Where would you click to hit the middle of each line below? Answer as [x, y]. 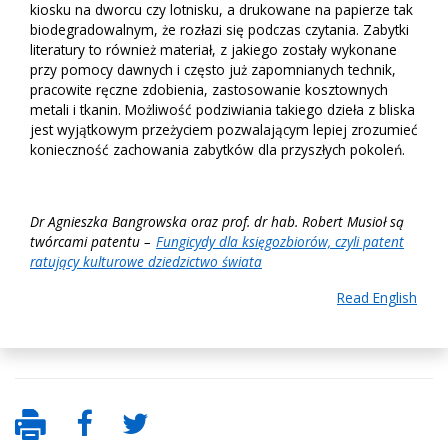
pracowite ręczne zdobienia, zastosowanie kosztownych [209, 90]
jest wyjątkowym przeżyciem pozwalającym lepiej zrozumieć [224, 130]
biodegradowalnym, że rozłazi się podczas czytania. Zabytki [219, 30]
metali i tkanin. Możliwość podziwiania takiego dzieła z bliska [222, 110]
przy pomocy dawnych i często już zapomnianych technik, [213, 70]
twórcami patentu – [92, 242]
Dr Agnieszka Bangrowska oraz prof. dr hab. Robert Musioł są [217, 222]
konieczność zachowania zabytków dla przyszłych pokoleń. [217, 150]
